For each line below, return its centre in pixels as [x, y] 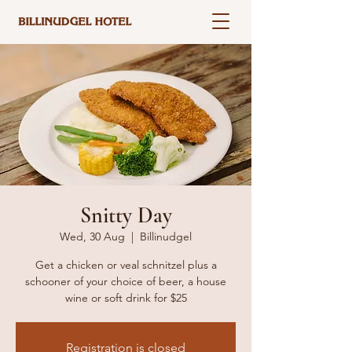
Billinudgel [166, 236]
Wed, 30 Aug [92, 236]
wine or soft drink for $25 [126, 298]
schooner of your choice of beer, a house [126, 281]
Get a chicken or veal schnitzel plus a [126, 265]
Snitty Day [126, 215]
